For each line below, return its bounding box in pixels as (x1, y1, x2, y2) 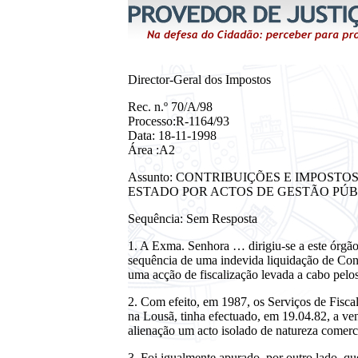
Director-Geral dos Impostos (128, 73, 271, 86)
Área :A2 (128, 143, 175, 157)
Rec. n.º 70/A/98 (128, 100, 213, 113)
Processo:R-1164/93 (128, 114, 229, 128)
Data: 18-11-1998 (128, 129, 217, 142)
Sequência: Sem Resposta (128, 212, 257, 225)
